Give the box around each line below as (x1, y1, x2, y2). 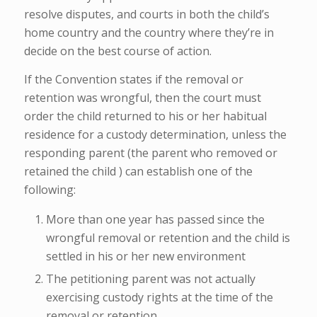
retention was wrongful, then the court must (23, 89, 261, 105)
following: (23, 181, 76, 197)
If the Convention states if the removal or (23, 71, 243, 87)
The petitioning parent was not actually (45, 271, 255, 287)
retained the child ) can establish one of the (23, 163, 253, 179)
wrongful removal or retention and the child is (45, 230, 290, 246)
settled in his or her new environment (45, 248, 246, 265)
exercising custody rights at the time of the (45, 289, 273, 306)
